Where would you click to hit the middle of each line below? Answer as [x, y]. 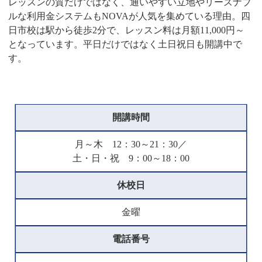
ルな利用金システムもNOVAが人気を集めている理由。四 [130, 16]
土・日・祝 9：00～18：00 [131, 158]
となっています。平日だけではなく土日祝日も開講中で [125, 44]
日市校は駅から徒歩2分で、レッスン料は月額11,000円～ [127, 30]
